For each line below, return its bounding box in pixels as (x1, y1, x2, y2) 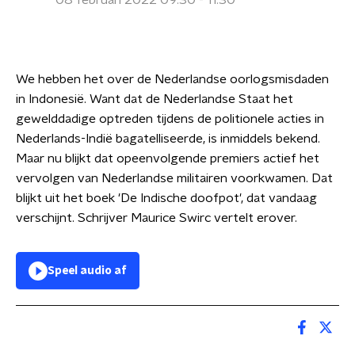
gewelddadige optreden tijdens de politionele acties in (16, 113, 324, 125)
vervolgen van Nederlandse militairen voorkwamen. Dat (16, 172, 333, 185)
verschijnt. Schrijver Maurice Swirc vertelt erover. (16, 212, 297, 224)
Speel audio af (48, 265, 127, 277)
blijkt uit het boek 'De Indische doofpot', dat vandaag (16, 192, 317, 204)
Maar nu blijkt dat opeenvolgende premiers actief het (16, 152, 319, 165)
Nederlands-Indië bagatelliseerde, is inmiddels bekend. (16, 132, 320, 145)
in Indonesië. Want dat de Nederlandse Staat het (16, 93, 293, 105)
